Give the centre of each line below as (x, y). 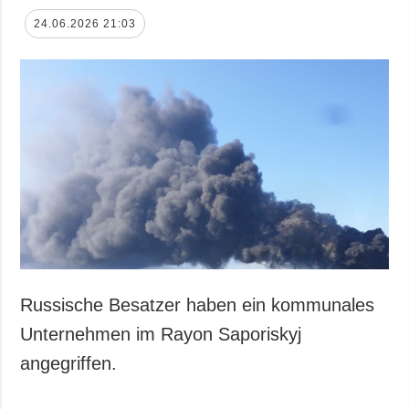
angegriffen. (69, 364)
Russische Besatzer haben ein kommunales (198, 305)
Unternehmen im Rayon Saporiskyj (161, 335)
